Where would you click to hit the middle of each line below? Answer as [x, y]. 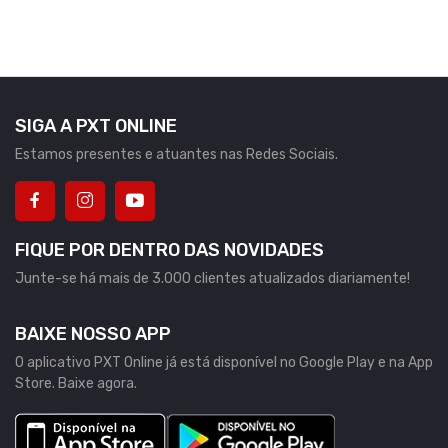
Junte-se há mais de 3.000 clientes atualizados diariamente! [212, 279]
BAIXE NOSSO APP [93, 334]
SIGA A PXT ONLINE [96, 126]
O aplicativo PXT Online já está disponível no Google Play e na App [224, 363]
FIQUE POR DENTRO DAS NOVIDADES [169, 250]
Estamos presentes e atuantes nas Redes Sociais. [176, 155]
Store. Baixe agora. [76, 384]
